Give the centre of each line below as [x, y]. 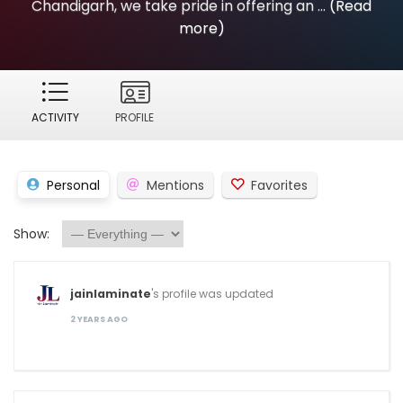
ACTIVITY [55, 117]
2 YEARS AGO [99, 319]
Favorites [279, 185]
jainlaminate [111, 294]
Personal [73, 185]
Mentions [175, 185]
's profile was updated [212, 294]
